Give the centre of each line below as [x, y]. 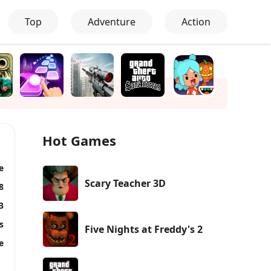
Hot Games [79, 140]
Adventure [112, 22]
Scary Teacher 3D [125, 183]
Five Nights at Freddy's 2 [144, 229]
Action [196, 22]
